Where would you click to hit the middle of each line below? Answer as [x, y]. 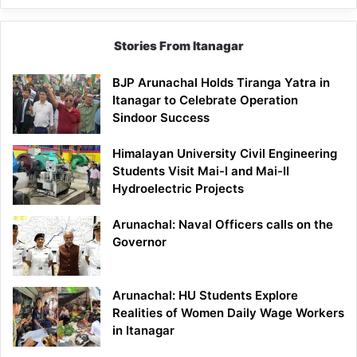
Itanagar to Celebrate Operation [205, 100]
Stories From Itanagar [178, 46]
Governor [139, 242]
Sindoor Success [161, 118]
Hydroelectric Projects [178, 189]
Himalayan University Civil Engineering [225, 154]
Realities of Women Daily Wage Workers [228, 313]
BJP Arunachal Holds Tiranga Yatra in [221, 83]
